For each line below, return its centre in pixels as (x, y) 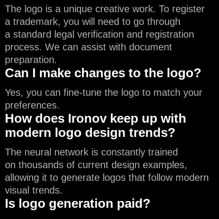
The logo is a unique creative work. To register (105, 9)
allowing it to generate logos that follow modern (107, 177)
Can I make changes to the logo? (103, 73)
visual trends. (34, 190)
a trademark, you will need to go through (93, 21)
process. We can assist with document (88, 47)
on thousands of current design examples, (96, 164)
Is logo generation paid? (78, 203)
